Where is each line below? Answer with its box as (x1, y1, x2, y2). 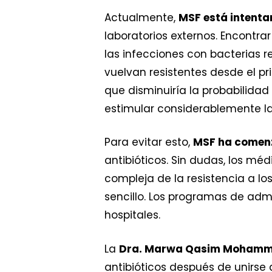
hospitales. (104, 208, 160, 223)
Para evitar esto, (104, 135, 193, 150)
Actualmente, (104, 10, 178, 25)
